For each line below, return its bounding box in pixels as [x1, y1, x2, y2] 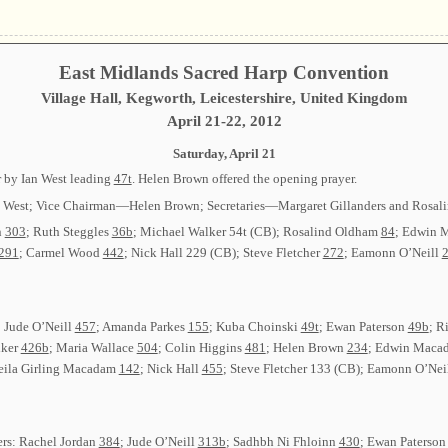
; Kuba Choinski [208, 318, 301, 334]
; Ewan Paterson [318, 318, 408, 334]
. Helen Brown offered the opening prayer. [131, 171, 357, 187]
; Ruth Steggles [25, 223, 112, 239]
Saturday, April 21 [172, 146, 276, 162]
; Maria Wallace [48, 339, 137, 355]
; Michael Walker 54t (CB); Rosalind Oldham [132, 223, 381, 239]
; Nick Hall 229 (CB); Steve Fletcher [123, 244, 323, 260]
